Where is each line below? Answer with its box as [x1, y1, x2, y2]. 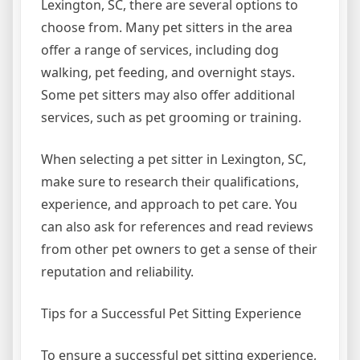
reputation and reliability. [41, 263, 194, 280]
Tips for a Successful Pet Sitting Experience [41, 305, 301, 322]
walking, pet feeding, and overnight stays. [41, 63, 295, 81]
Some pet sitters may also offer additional [41, 86, 295, 104]
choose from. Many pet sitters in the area [41, 18, 292, 36]
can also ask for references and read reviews [41, 218, 313, 235]
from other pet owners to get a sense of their [41, 240, 317, 258]
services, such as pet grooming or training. [41, 108, 301, 126]
